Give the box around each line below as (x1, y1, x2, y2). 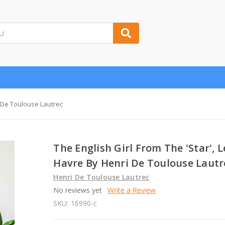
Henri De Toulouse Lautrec (53, 172, 150, 182)
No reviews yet (53, 185, 102, 195)
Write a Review (107, 185, 156, 195)
